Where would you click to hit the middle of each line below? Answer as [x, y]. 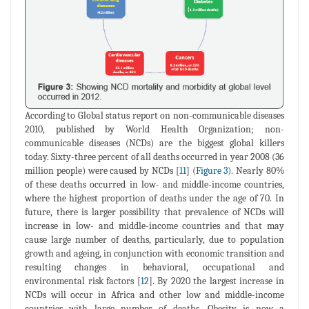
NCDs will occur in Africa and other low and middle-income [154, 295]
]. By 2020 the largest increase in [217, 281]
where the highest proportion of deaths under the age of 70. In [154, 198]
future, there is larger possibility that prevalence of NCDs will [154, 212]
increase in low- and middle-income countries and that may [154, 226]
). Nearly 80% [256, 170]
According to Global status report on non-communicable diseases [154, 115]
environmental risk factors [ [83, 281]
